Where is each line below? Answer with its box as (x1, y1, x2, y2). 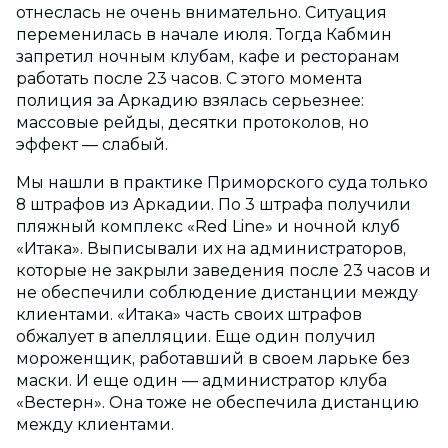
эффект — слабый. (16, 134, 168, 154)
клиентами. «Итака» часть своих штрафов (16, 304, 362, 324)
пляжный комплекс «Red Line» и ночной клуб (16, 216, 400, 236)
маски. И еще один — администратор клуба (16, 370, 387, 390)
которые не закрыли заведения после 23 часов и (16, 260, 431, 280)
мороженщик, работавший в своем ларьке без (16, 348, 410, 368)
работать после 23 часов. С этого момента (16, 68, 362, 88)
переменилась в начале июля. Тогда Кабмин (16, 24, 392, 44)
